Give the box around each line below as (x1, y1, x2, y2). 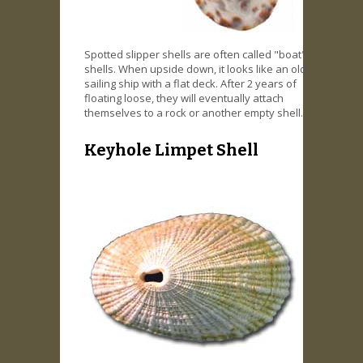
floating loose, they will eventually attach (84, 90, 284, 105)
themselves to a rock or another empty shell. (84, 105, 303, 120)
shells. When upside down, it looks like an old (84, 61, 306, 76)
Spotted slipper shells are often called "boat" (84, 46, 306, 62)
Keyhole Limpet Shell (84, 140, 258, 160)
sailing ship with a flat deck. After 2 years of (84, 75, 297, 91)
